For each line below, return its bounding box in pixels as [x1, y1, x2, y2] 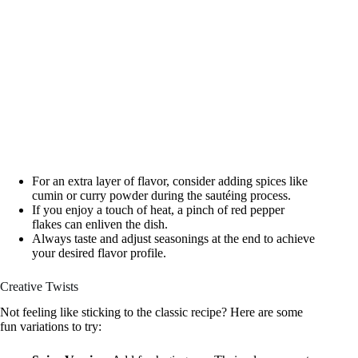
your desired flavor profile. [32, 245, 166, 260]
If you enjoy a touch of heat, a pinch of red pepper [32, 202, 284, 217]
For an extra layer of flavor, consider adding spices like [32, 173, 308, 188]
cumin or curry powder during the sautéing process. [32, 188, 291, 202]
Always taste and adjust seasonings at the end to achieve [32, 231, 315, 245]
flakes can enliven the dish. [32, 217, 168, 231]
